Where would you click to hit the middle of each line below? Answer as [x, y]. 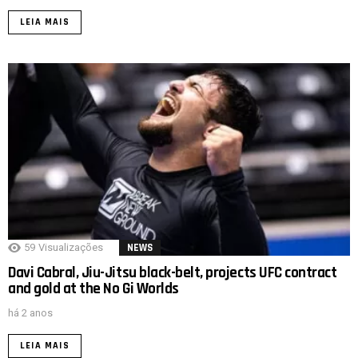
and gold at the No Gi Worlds [93, 289]
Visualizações [71, 248]
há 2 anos [30, 313]
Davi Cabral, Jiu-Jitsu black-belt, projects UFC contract [173, 273]
